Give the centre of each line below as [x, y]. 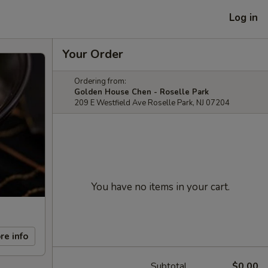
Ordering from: [100, 81]
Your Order [93, 54]
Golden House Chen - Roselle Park [141, 92]
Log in [243, 17]
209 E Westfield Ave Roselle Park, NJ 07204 [152, 103]
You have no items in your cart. [160, 187]
